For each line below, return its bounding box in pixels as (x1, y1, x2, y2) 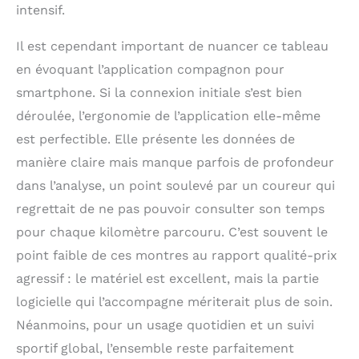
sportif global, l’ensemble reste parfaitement (16, 340, 294, 356)
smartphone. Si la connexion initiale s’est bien (16, 84, 302, 100)
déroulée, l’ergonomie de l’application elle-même (16, 107, 321, 123)
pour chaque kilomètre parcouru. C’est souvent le (16, 224, 328, 240)
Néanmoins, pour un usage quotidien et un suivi (16, 317, 314, 333)
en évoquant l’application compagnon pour (16, 61, 284, 77)
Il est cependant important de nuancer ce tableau (16, 38, 329, 54)
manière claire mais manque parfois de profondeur (16, 154, 334, 170)
